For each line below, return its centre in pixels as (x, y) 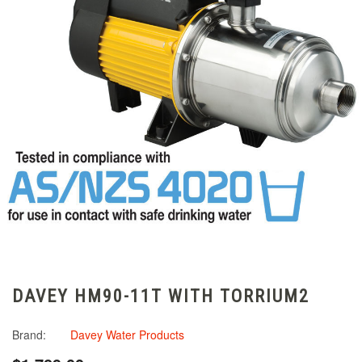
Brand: (29, 335)
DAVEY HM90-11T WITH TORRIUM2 (161, 296)
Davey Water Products (127, 335)
